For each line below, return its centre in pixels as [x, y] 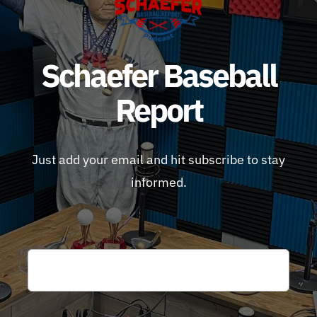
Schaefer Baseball [158, 75]
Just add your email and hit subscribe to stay [158, 160]
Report [158, 110]
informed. [158, 183]
